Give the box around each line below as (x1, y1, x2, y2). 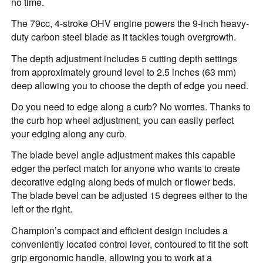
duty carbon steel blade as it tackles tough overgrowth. (11, 30, 237, 44)
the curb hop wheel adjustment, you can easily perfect (11, 113, 234, 127)
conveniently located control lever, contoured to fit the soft (11, 237, 248, 251)
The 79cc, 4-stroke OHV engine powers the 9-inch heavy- (11, 16, 249, 31)
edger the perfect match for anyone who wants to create (11, 161, 241, 176)
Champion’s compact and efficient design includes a (11, 223, 228, 237)
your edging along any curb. (11, 127, 127, 141)
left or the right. (11, 202, 73, 216)
